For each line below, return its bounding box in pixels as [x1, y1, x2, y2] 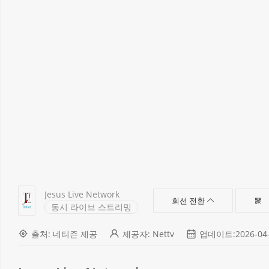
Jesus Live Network [44, 188, 120, 200]
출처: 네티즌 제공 [31, 228, 97, 240]
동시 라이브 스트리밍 [51, 201, 132, 213]
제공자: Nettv [122, 228, 174, 240]
